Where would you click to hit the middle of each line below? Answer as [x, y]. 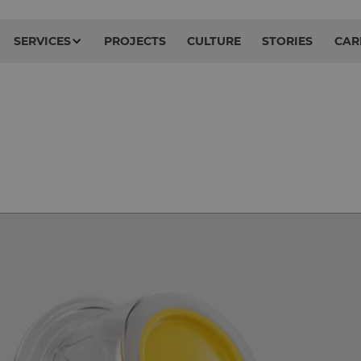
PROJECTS [135, 41]
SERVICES [43, 41]
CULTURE [214, 41]
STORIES [288, 41]
